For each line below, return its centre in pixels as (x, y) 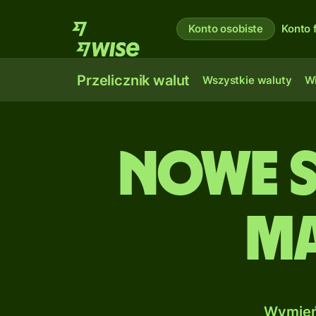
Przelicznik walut (134, 80)
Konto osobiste (226, 29)
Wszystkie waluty (247, 80)
